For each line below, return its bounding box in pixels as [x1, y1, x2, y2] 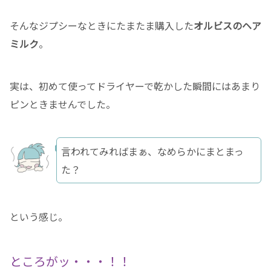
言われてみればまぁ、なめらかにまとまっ [60, 144, 244, 159]
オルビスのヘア [194, 18, 261, 33]
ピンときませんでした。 [10, 97, 116, 112]
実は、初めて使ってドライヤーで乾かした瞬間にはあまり [10, 79, 260, 94]
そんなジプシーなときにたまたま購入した [10, 18, 194, 33]
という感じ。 [10, 209, 68, 224]
